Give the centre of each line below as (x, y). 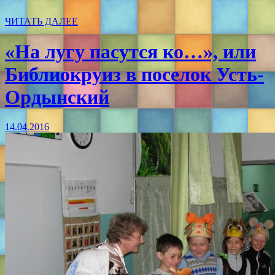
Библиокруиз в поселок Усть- (134, 74)
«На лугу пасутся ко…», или (130, 51)
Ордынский (57, 97)
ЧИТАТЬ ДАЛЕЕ (41, 21)
